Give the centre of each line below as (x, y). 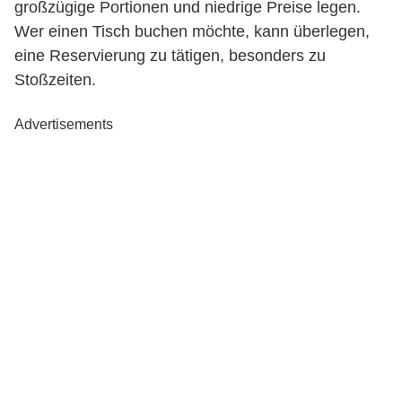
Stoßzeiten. (55, 80)
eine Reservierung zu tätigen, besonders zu (170, 56)
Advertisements (64, 124)
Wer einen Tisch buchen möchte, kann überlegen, (192, 31)
